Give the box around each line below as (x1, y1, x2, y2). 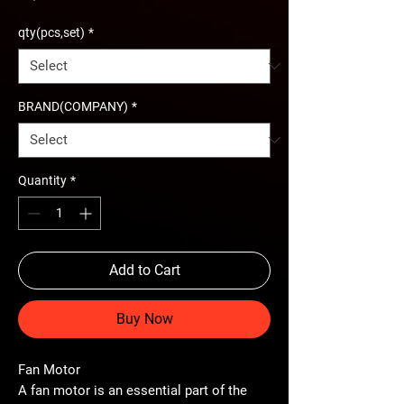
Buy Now (115, 309, 173, 327)
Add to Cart (108, 261, 180, 279)
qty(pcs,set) (18, 24, 85, 40)
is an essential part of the (90, 381, 247, 399)
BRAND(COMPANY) (18, 98, 128, 114)
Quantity (18, 172, 67, 188)
